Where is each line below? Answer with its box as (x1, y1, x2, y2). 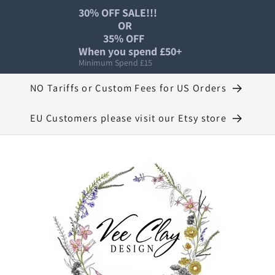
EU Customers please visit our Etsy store (30, 111, 227, 125)
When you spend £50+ (79, 44, 182, 58)
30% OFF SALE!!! (79, 6, 157, 20)
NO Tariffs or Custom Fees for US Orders (30, 81, 227, 95)
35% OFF (79, 31, 103, 45)
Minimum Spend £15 (79, 57, 152, 68)
